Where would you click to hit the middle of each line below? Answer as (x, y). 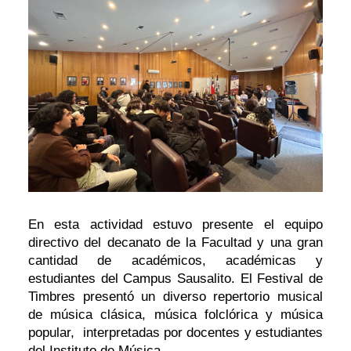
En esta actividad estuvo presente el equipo (175, 224)
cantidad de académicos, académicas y (175, 260)
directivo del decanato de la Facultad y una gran (175, 242)
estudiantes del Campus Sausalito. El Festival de (175, 278)
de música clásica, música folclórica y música (175, 314)
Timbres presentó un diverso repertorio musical (175, 296)
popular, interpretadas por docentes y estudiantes (175, 332)
